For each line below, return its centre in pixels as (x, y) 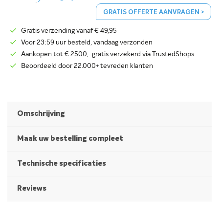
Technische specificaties (62, 164)
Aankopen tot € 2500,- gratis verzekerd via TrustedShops (108, 54)
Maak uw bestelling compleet (70, 139)
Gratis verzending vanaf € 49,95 (69, 31)
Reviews (32, 188)
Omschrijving (41, 114)
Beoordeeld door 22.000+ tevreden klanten (87, 66)
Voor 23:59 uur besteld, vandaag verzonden (87, 43)
